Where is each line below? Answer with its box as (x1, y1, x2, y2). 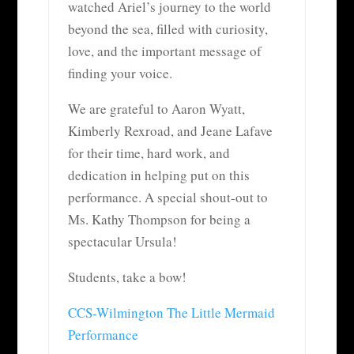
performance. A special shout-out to (67, 187, 268, 206)
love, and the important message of (67, 41, 262, 60)
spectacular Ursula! (67, 232, 177, 250)
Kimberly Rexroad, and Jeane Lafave (67, 121, 273, 140)
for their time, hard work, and (67, 143, 230, 162)
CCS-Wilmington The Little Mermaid (67, 303, 275, 322)
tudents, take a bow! (74, 267, 186, 286)
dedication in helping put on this (67, 165, 250, 184)
